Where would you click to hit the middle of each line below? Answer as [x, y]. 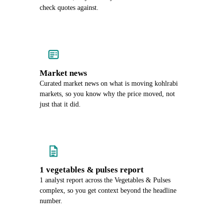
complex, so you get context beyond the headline [108, 191]
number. [51, 201]
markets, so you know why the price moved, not [107, 94]
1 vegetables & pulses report [92, 170]
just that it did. [60, 104]
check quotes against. [69, 8]
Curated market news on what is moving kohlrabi [109, 83]
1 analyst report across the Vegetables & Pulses [105, 180]
